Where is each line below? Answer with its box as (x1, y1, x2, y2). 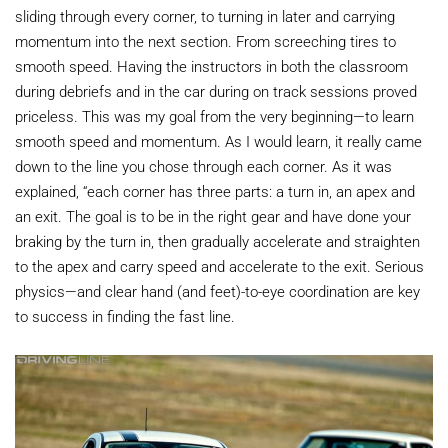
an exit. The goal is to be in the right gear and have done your (15, 206, 411, 227)
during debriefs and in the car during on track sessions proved (15, 81, 417, 102)
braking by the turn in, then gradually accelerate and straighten (15, 231, 420, 252)
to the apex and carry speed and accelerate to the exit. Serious (15, 256, 424, 277)
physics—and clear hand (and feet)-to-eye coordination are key (15, 281, 420, 302)
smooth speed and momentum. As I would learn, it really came (15, 131, 422, 152)
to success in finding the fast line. (15, 306, 235, 327)
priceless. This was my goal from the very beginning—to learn (15, 106, 414, 127)
